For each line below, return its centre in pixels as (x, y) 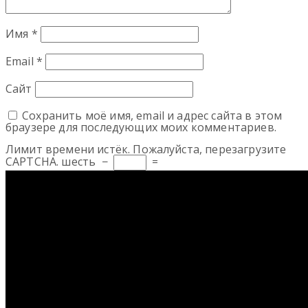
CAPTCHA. (32, 162)
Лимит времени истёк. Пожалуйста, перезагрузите (146, 150)
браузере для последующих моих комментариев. (141, 128)
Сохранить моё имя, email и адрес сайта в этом (152, 116)
